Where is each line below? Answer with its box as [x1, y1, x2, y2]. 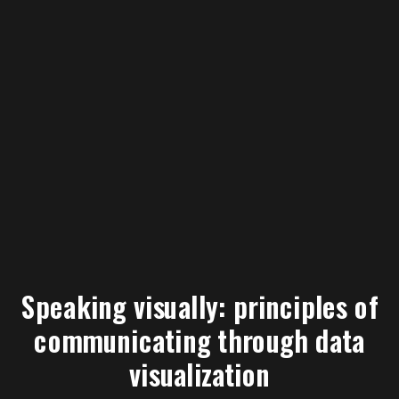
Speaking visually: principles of [21, 285, 378, 328]
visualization [129, 352, 270, 395]
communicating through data [34, 319, 365, 361]
